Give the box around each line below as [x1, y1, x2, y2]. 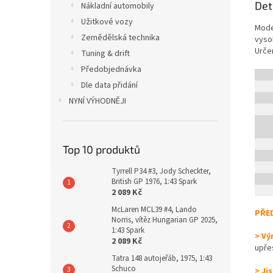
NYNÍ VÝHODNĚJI [69, 95, 126, 107]
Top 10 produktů [63, 143, 140, 156]
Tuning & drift [81, 48, 130, 60]
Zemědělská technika [81, 32, 160, 44]
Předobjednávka [81, 63, 141, 76]
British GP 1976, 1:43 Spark [112, 176, 197, 187]
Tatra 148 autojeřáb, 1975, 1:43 [112, 253, 212, 264]
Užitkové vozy [81, 16, 133, 28]
